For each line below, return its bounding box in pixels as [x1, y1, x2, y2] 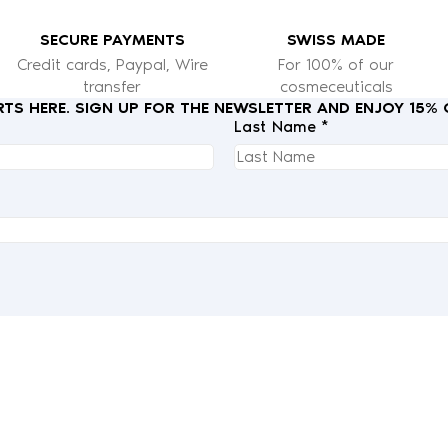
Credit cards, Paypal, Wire [16, 54, 208, 74]
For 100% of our [278, 54, 394, 74]
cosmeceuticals [279, 76, 393, 96]
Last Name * [234, 116, 330, 136]
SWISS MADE [287, 29, 385, 49]
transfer [83, 76, 141, 96]
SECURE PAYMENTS [39, 29, 185, 49]
